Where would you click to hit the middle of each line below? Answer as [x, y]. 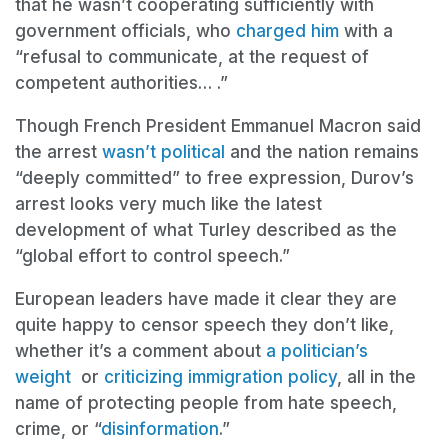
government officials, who [125, 31]
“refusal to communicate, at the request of [192, 57]
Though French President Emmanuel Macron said [218, 126]
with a [366, 31]
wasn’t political [163, 152]
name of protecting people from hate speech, [206, 403]
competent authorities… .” [121, 83]
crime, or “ [58, 429]
